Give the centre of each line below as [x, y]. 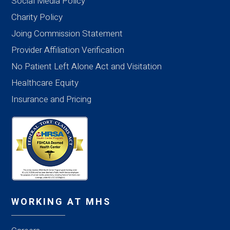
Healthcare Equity [45, 83]
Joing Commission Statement [67, 33]
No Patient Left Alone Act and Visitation [87, 66]
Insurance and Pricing [52, 99]
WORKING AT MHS [61, 202]
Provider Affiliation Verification [68, 50]
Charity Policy [37, 17]
